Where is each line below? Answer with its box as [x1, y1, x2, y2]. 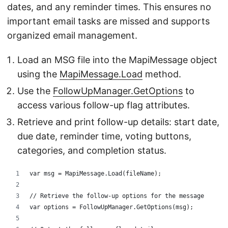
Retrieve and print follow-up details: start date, [17, 117, 219, 127]
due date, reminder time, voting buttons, [17, 131, 191, 141]
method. [142, 69, 181, 79]
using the [17, 69, 60, 79]
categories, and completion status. [17, 145, 166, 156]
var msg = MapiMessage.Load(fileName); [30, 170, 161, 177]
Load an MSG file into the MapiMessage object [17, 54, 217, 65]
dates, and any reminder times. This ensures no [7, 2, 211, 12]
